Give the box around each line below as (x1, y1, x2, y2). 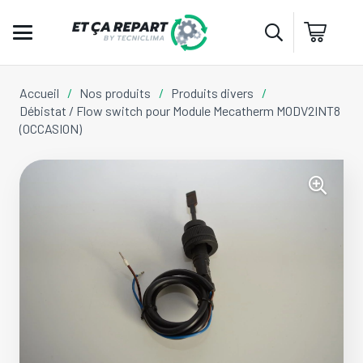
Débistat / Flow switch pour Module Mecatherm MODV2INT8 (19, 103, 340, 118)
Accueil (19, 85, 59, 100)
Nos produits (79, 85, 152, 100)
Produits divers (171, 85, 254, 100)
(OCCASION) (19, 121, 82, 136)
